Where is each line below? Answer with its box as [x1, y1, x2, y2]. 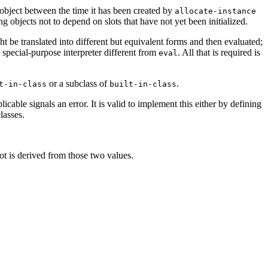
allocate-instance [175, 6, 256, 16]
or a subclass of [47, 78, 109, 89]
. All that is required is [178, 47, 260, 57]
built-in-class [109, 79, 176, 89]
